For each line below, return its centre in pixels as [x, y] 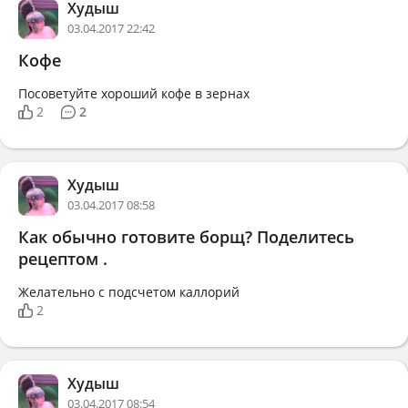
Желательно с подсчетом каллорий [129, 292]
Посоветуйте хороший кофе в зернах [134, 93]
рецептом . [63, 259]
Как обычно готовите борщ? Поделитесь [186, 237]
